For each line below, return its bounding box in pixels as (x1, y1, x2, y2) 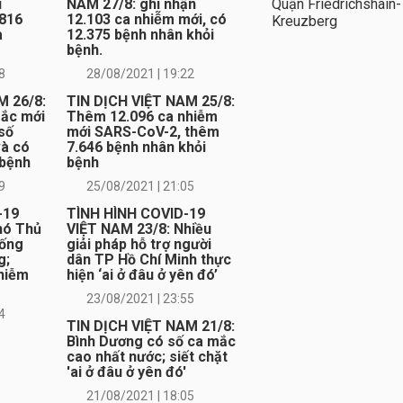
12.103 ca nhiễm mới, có (66, 11, 227, 29)
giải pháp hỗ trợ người (66, 236, 211, 254)
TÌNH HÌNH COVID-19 (66, 205, 205, 223)
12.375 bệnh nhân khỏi (66, 26, 214, 44)
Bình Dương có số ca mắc (66, 333, 236, 351)
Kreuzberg (272, 13, 337, 27)
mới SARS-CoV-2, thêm (66, 123, 219, 141)
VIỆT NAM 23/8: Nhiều (66, 220, 211, 238)
